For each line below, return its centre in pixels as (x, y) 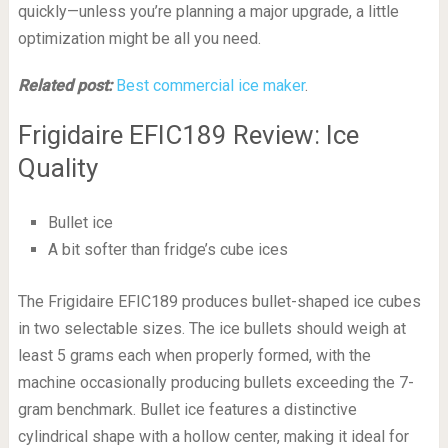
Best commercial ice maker (210, 86)
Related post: (64, 86)
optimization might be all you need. (139, 39)
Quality (57, 168)
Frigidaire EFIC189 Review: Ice (188, 135)
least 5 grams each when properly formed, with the (194, 356)
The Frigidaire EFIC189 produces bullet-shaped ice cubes (219, 302)
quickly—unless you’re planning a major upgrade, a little (208, 12)
